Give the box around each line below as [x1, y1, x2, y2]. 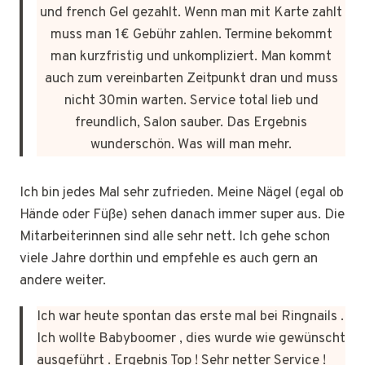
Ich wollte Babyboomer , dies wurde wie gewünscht [37, 329, 345, 348]
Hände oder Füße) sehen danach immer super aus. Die [20, 205, 345, 224]
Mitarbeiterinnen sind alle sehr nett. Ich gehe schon [20, 227, 330, 246]
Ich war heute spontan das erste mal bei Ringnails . [37, 307, 344, 326]
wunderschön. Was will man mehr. [90, 135, 292, 154]
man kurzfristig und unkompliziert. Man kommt [51, 47, 332, 66]
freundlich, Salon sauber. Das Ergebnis [75, 113, 307, 132]
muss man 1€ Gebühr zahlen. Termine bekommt [50, 25, 332, 44]
